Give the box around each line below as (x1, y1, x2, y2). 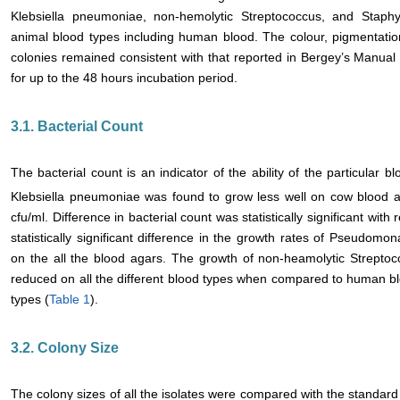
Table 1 (49, 291, 90, 306)
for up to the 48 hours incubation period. (11, 71, 237, 85)
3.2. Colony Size (11, 339, 119, 355)
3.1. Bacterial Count (11, 119, 143, 134)
